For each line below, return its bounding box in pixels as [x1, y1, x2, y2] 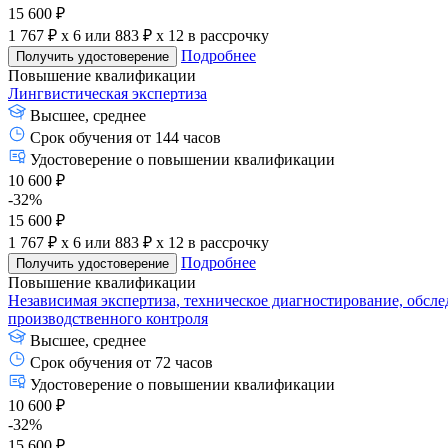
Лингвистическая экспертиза [8, 85, 207, 103]
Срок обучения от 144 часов [30, 129, 221, 147]
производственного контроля [8, 310, 208, 328]
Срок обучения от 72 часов [30, 354, 213, 372]
